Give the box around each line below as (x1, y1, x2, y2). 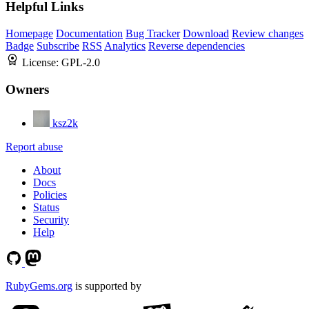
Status (33, 201, 59, 213)
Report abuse (6, 140, 63, 152)
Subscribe (37, 40, 79, 52)
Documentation (56, 28, 123, 40)
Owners (6, 81, 49, 97)
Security (33, 213, 69, 226)
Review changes (232, 28, 303, 40)
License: (22, 57, 61, 69)
